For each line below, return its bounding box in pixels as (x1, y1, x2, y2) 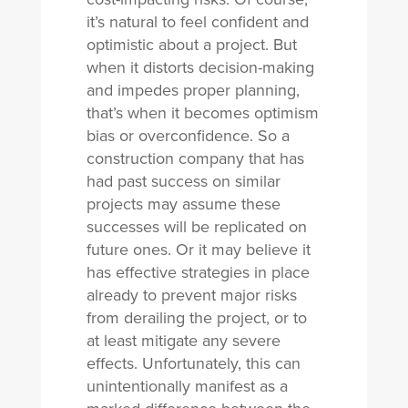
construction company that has (86, 147, 304, 170)
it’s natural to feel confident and (86, 10, 309, 34)
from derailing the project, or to (86, 306, 307, 330)
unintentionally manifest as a (86, 374, 288, 398)
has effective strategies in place (86, 260, 310, 284)
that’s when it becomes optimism (86, 101, 319, 125)
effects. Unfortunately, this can (86, 352, 301, 375)
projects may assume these (86, 192, 280, 216)
